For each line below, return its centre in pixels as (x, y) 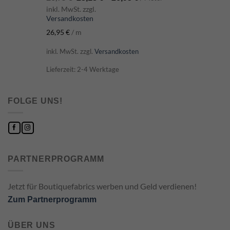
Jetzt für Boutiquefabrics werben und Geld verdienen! (102, 186)
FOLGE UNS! (35, 101)
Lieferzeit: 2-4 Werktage (83, 70)
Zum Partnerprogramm (52, 200)
